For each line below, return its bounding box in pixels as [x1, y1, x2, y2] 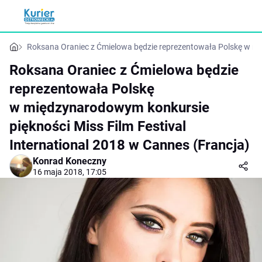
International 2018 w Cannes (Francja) [9, 137, 249, 153]
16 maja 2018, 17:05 [33, 167, 106, 177]
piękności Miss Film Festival [9, 118, 186, 135]
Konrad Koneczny [33, 156, 106, 167]
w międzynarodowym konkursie [9, 99, 209, 116]
